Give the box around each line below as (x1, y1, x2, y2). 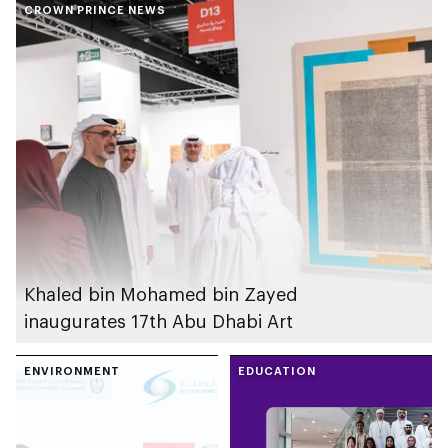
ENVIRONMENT (24, 364, 120, 378)
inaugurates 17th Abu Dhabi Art (24, 310, 293, 333)
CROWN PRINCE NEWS (24, 3, 166, 17)
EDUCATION (238, 364, 316, 378)
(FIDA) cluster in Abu (238, 3, 413, 26)
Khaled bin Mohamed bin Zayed (24, 283, 298, 306)
